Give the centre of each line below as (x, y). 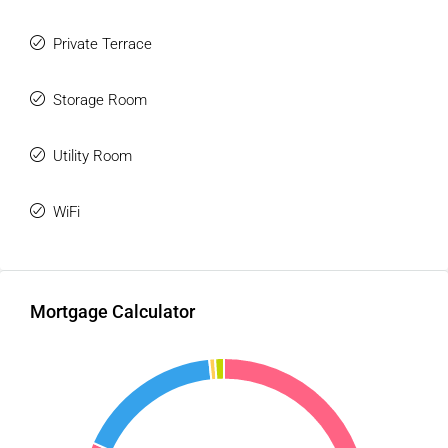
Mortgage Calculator (112, 311)
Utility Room (92, 156)
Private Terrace (102, 44)
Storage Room (100, 100)
